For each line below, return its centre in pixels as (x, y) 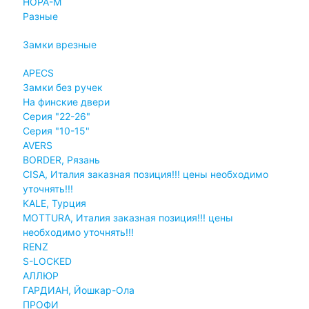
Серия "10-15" (56, 130)
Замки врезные (59, 44)
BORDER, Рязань (61, 159)
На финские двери (66, 101)
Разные (40, 16)
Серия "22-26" (56, 116)
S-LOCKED (47, 261)
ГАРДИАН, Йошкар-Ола (78, 290)
